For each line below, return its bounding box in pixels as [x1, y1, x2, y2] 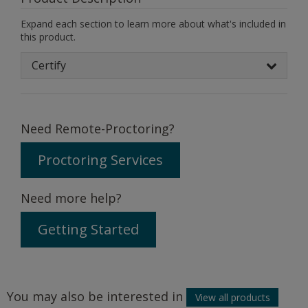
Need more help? [21, 189, 122, 206]
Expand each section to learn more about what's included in [21, 17, 286, 31]
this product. [21, 30, 76, 44]
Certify [32, 57, 66, 73]
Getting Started [38, 220, 139, 239]
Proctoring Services [38, 151, 163, 170]
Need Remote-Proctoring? [21, 120, 175, 137]
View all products [195, 290, 270, 304]
